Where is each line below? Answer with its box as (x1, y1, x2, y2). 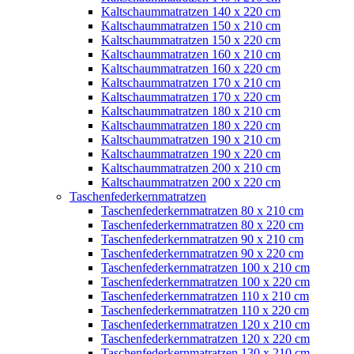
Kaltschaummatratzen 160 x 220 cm (101, 61, 281, 75)
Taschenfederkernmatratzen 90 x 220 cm (101, 246, 303, 260)
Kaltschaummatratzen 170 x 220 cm (101, 89, 281, 104)
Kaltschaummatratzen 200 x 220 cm (101, 175, 281, 189)
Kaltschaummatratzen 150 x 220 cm (101, 32, 281, 47)
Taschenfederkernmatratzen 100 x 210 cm (101, 260, 310, 274)
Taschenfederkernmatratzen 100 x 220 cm (101, 274, 310, 288)
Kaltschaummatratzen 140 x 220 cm (101, 4, 281, 18)
